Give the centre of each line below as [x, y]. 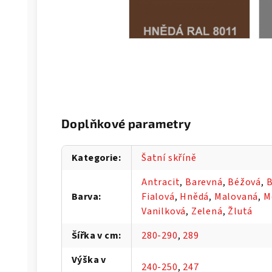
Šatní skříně [169, 158]
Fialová [158, 197]
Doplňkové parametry [126, 124]
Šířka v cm [95, 236]
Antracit [161, 182]
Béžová [245, 182]
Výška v [89, 260]
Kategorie [95, 158]
